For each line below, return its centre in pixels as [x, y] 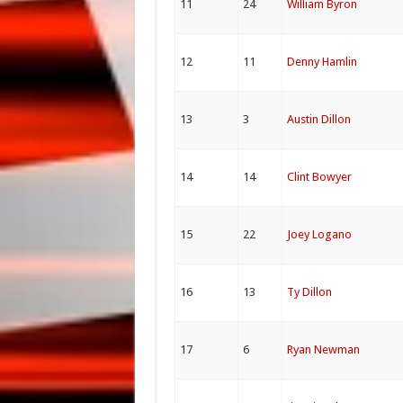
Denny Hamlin [322, 62]
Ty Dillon [309, 292]
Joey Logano [319, 234]
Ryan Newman [323, 349]
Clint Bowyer [319, 177]
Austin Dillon [318, 119]
